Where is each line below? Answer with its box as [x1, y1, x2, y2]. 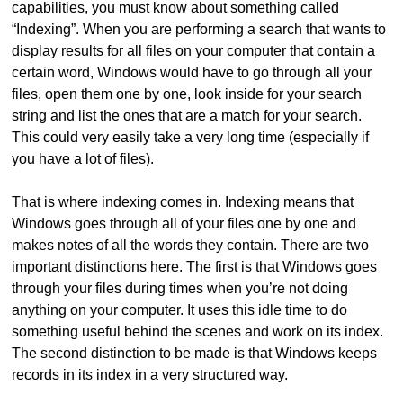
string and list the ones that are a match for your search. [12, 108, 363, 124]
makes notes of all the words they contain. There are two [12, 237, 370, 254]
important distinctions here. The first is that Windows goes [12, 259, 378, 275]
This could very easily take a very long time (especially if [12, 130, 370, 146]
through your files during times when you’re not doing [12, 281, 349, 297]
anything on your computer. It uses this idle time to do [12, 302, 348, 318]
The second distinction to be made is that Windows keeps [12, 345, 378, 362]
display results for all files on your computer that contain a [12, 43, 376, 59]
